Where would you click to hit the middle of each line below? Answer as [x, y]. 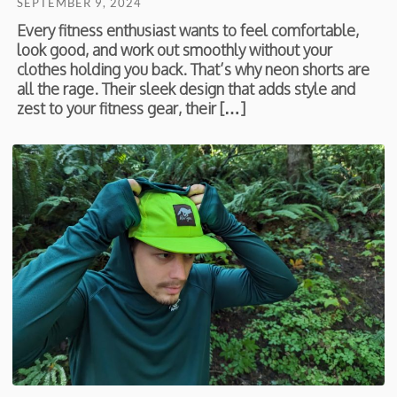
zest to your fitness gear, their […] [132, 108]
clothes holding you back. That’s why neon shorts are [194, 69]
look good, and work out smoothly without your [175, 49]
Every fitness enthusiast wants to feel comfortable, [188, 30]
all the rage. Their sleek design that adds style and [187, 88]
